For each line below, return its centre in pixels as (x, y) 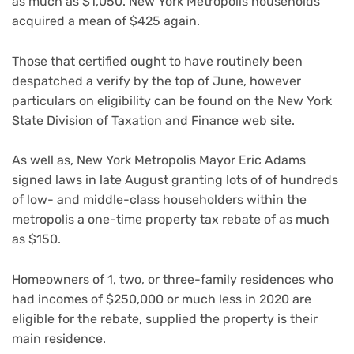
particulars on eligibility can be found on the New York (172, 100)
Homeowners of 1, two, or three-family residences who (173, 279)
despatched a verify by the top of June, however (156, 81)
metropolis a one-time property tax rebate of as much (171, 220)
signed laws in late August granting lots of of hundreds (175, 180)
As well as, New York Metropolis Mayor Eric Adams (159, 160)
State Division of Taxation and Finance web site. (153, 120)
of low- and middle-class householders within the (159, 200)
